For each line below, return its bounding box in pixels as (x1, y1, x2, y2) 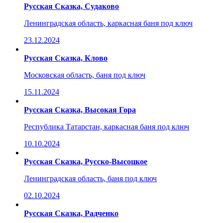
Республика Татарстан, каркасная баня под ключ (24, 122, 189, 131)
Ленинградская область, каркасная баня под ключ (24, 18, 193, 27)
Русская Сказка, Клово (24, 53, 108, 62)
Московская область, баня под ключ (24, 70, 145, 79)
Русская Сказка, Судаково (24, 1, 119, 10)
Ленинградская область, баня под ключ (24, 174, 157, 183)
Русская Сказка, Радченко (24, 209, 118, 218)
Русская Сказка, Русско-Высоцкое (24, 157, 147, 166)
